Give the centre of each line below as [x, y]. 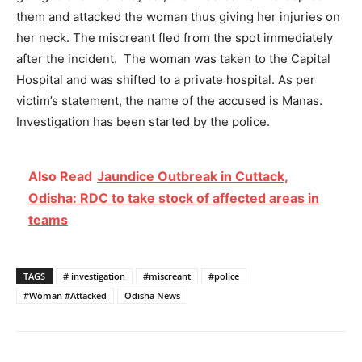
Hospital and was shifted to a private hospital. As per [166, 80]
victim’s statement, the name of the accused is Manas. [169, 101]
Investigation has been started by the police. [143, 122]
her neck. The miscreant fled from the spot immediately [175, 38]
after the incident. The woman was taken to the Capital [173, 59]
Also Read [60, 177]
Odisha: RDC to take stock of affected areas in [174, 198]
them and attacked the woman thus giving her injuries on [178, 17]
